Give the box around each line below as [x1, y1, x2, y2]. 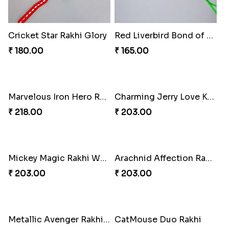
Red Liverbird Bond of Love [206, 30, 213, 41]
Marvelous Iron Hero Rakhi [99, 183, 106, 194]
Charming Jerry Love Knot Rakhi [207, 183, 214, 194]
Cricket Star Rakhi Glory [8, 30, 107, 41]
